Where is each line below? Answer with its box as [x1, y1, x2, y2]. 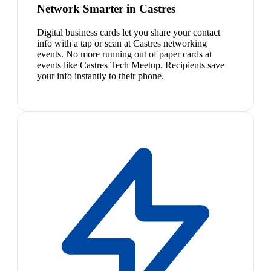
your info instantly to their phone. [37, 70, 164, 81]
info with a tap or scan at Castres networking [37, 38, 207, 48]
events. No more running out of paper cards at [37, 48, 212, 59]
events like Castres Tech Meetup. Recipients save [37, 59, 224, 70]
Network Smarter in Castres [37, 2, 175, 16]
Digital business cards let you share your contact [37, 27, 220, 38]
